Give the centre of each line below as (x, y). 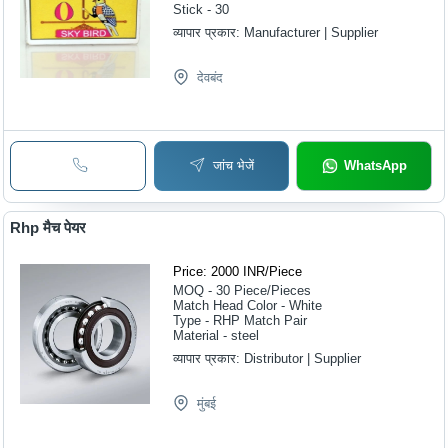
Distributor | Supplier (303, 358)
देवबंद (210, 78)
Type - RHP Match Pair (240, 320)
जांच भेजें (233, 166)
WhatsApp (375, 166)
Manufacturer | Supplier (311, 33)
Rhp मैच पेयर (48, 227)
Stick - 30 (201, 10)
